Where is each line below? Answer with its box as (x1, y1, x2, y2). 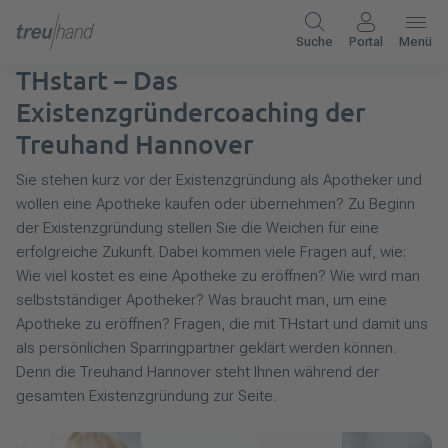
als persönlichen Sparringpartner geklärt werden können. (16, 339, 396, 357)
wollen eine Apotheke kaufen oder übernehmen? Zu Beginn (16, 195, 415, 213)
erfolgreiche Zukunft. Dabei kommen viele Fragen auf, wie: (16, 243, 406, 261)
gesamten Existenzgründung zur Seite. (16, 387, 276, 405)
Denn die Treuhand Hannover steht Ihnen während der (16, 363, 379, 381)
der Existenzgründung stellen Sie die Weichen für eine (16, 219, 379, 237)
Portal (349, 34, 383, 49)
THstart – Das (16, 64, 178, 96)
